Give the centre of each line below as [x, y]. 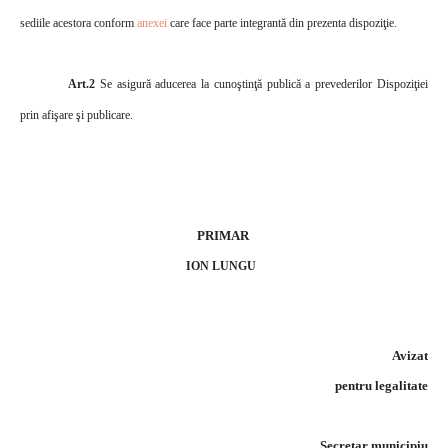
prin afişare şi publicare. [76, 114]
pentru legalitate [381, 385]
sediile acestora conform [78, 22]
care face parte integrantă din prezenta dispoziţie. [282, 22]
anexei [152, 22]
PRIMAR [223, 235]
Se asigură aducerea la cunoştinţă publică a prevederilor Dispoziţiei [264, 83]
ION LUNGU [224, 265]
